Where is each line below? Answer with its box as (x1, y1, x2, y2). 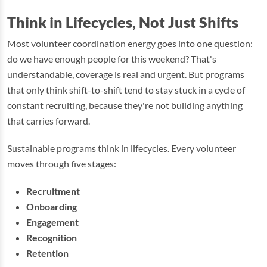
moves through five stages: (7, 158, 116, 169)
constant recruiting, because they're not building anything (7, 100, 243, 111)
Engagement (26, 216, 79, 228)
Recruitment (26, 185, 80, 197)
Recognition (26, 232, 77, 243)
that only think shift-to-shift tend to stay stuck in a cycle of (7, 84, 245, 95)
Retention (26, 247, 69, 259)
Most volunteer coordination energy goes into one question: (7, 38, 253, 49)
